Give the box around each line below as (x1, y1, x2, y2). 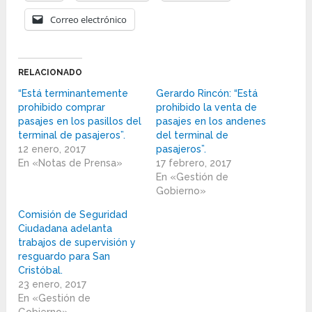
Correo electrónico (50, 13, 127, 26)
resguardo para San (18, 251, 111, 263)
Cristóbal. (18, 265, 63, 276)
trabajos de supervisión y (18, 237, 136, 249)
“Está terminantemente (18, 88, 129, 100)
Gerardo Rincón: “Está (155, 88, 258, 100)
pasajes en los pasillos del (18, 116, 142, 127)
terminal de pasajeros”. (18, 130, 126, 141)
